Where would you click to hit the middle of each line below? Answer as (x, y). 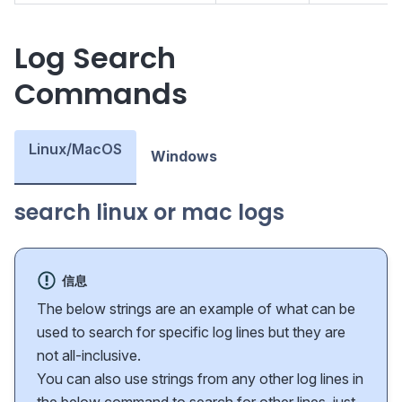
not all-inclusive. (89, 356)
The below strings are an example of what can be (196, 309)
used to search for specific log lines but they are (191, 332)
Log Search (95, 58)
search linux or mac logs (149, 213)
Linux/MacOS (75, 149)
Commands (101, 94)
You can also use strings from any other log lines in (200, 379)
